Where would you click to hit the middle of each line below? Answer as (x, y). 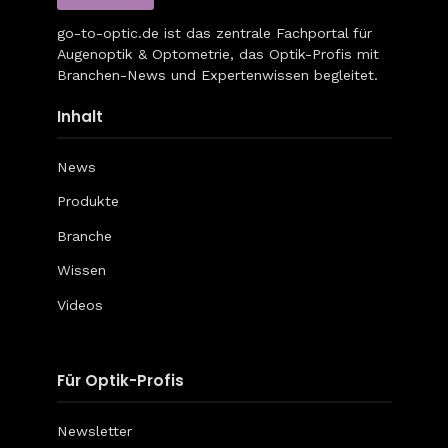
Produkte (87, 201)
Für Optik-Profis (120, 381)
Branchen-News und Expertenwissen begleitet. (217, 74)
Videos (79, 304)
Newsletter (94, 431)
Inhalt (79, 116)
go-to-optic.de (107, 32)
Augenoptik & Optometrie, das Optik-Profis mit (217, 53)
